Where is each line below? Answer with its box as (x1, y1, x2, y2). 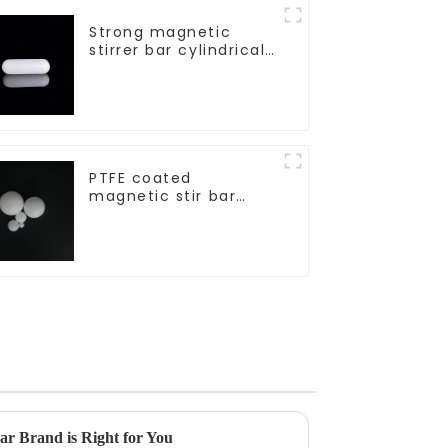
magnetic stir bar (89, 185, 237, 206)
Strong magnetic (89, 21, 232, 42)
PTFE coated (89, 167, 192, 188)
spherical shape (89, 203, 223, 224)
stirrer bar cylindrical (89, 39, 266, 60)
